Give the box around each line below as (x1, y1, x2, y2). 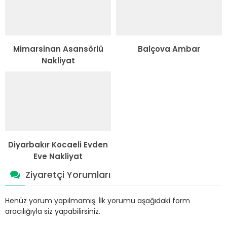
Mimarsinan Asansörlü (13, 44, 103, 55)
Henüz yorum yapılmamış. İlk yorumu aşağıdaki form (5, 195, 190, 206)
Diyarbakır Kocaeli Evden (8, 139, 108, 150)
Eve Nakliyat (33, 150, 83, 162)
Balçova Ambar (138, 44, 200, 55)
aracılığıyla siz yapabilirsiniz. (5, 206, 100, 216)
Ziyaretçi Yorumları (25, 168, 110, 181)
